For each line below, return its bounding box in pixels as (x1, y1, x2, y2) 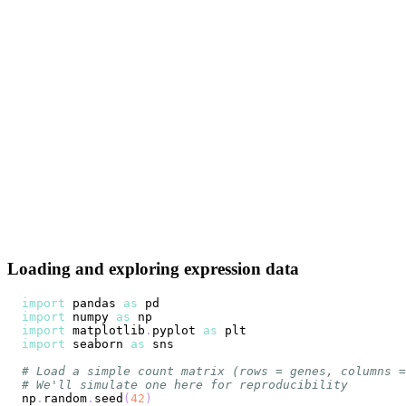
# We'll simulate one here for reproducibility (22, 378, 348, 392)
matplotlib (65, 324, 145, 338)
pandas (65, 296, 123, 311)
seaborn (65, 337, 130, 352)
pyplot (152, 324, 203, 338)
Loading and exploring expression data (7, 259, 299, 279)
